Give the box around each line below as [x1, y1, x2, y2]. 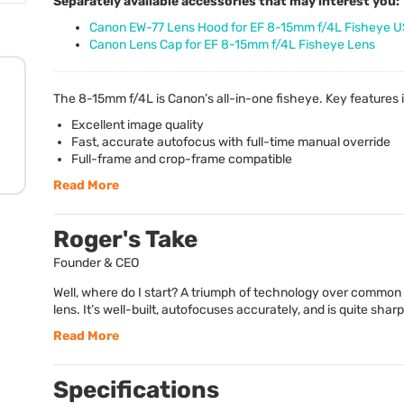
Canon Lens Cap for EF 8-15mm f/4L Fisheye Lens [89, 36, 375, 52]
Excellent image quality [71, 116, 204, 133]
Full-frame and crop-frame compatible [71, 151, 292, 167]
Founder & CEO [53, 254, 139, 271]
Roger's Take [53, 225, 197, 253]
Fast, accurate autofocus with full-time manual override [71, 133, 390, 150]
